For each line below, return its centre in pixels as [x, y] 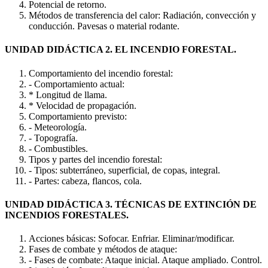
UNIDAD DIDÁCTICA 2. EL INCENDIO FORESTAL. [121, 50]
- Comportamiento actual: [77, 84]
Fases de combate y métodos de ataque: [103, 249]
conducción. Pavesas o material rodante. [104, 26]
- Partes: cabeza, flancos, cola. [85, 181]
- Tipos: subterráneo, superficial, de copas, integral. [124, 170]
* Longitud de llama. [68, 95]
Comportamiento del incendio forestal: [101, 73]
